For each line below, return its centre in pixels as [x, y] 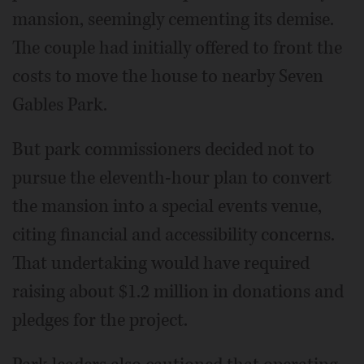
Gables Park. [60, 104]
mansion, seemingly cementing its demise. [173, 19]
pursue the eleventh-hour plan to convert [172, 178]
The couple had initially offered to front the [177, 48]
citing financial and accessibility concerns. [173, 234]
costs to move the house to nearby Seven [168, 76]
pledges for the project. [100, 320]
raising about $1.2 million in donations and [178, 291]
